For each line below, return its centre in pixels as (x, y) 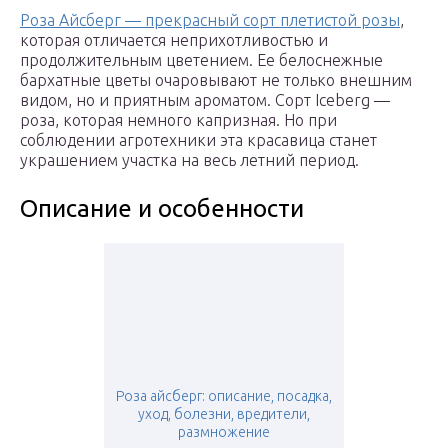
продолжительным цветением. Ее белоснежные (201, 60)
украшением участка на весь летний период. (189, 160)
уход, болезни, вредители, (224, 414)
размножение (224, 432)
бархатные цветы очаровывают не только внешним (216, 80)
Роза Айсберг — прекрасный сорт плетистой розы (210, 20)
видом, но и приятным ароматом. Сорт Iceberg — (205, 100)
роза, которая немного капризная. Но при (178, 120)
